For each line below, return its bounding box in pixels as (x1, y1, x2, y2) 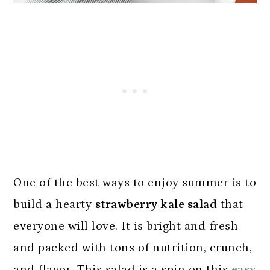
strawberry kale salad (95, 197, 218, 211)
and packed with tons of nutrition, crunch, (13, 240, 253, 254)
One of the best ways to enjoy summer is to (13, 175, 257, 189)
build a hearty (13, 197, 95, 211)
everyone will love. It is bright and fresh (13, 219, 239, 233)
